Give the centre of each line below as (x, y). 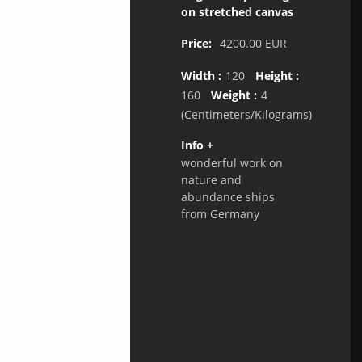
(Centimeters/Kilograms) (246, 115)
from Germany (220, 214)
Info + (197, 145)
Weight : (230, 95)
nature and (211, 180)
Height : (274, 76)
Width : (201, 76)
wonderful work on (232, 163)
